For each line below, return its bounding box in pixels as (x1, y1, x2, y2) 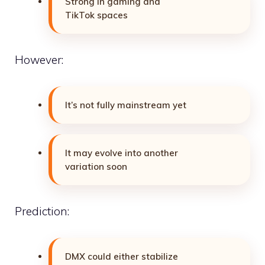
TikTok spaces (65, 9, 128, 21)
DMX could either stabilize (65, 250, 178, 262)
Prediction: (15, 204, 69, 219)
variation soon (65, 160, 127, 172)
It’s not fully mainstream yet (65, 99, 186, 111)
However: (15, 53, 63, 67)
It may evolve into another (65, 147, 178, 159)
